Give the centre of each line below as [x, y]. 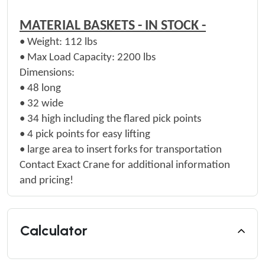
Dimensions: [47, 73]
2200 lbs [135, 58]
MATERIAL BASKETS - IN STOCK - [113, 26]
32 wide [45, 104]
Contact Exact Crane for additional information [125, 165]
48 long [44, 88]
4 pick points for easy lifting [89, 135]
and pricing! [46, 181]
